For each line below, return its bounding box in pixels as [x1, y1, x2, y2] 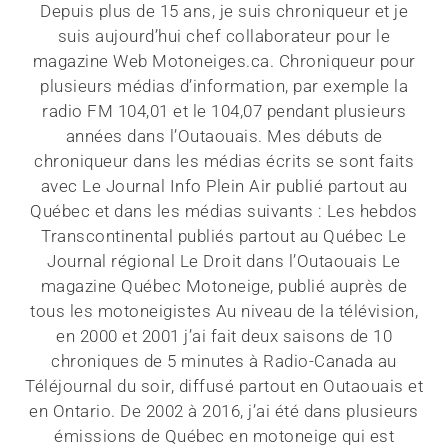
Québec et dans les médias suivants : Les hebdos [30, 201, 418, 222]
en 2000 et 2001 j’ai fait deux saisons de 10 [56, 326, 392, 347]
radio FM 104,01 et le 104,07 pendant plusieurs [42, 101, 406, 122]
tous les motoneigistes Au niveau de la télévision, [30, 301, 418, 322]
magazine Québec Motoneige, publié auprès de [40, 276, 408, 297]
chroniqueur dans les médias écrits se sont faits [34, 151, 414, 172]
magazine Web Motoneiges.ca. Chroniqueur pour [32, 51, 416, 72]
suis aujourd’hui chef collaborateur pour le [57, 26, 391, 47]
